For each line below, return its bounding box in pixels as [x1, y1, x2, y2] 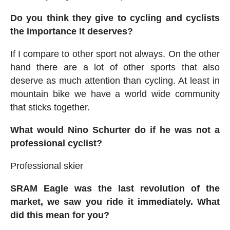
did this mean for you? [10, 209, 109, 220]
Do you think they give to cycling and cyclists [10, 12, 220, 23]
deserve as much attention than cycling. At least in [10, 75, 220, 86]
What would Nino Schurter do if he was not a [10, 124, 220, 135]
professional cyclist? [10, 138, 102, 148]
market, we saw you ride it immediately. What [10, 196, 220, 207]
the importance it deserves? [10, 26, 133, 36]
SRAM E [10, 183, 50, 194]
